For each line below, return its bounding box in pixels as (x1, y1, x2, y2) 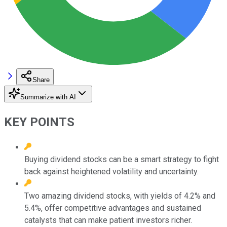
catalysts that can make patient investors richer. (24, 215, 192, 225)
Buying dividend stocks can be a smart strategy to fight (24, 154, 219, 164)
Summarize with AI (20, 93, 76, 101)
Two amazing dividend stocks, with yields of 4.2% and (24, 191, 215, 201)
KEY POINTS (4, 115, 74, 129)
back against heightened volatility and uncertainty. (24, 166, 199, 176)
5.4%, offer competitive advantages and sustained (24, 203, 201, 213)
